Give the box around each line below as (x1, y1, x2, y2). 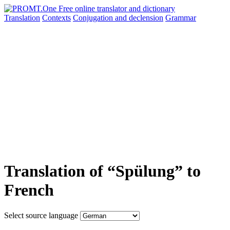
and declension (115, 13, 163, 22)
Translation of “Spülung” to (4, 162, 201, 181)
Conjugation (73, 13, 115, 22)
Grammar (165, 13, 196, 22)
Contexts (42, 13, 71, 22)
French (4, 181, 54, 200)
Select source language (4, 210, 78, 220)
